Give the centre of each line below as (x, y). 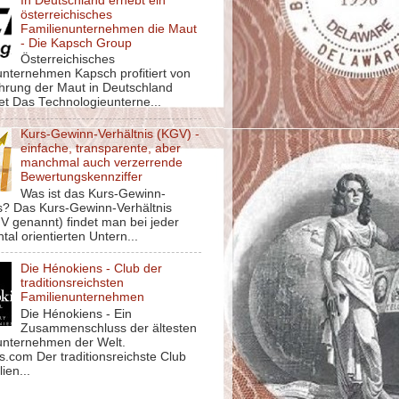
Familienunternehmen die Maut (109, 28)
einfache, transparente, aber (101, 149)
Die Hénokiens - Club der (92, 268)
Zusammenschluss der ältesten (109, 328)
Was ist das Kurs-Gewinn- (94, 193)
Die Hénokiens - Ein (77, 313)
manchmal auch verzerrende (102, 163)
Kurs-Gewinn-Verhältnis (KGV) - (110, 134)
